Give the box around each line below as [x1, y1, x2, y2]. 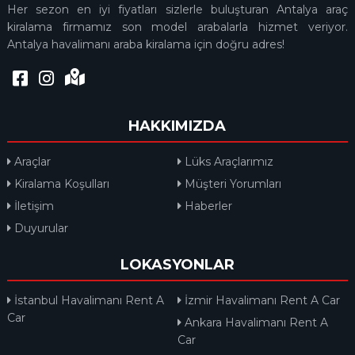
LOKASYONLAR [120, 256, 235, 274]
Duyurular [10, 221, 68, 236]
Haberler [181, 199, 232, 214]
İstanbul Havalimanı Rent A [10, 293, 164, 308]
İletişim [10, 199, 54, 214]
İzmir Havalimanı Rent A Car [181, 293, 340, 308]
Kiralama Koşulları [10, 177, 109, 192]
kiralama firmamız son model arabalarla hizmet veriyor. [6, 20, 349, 35]
